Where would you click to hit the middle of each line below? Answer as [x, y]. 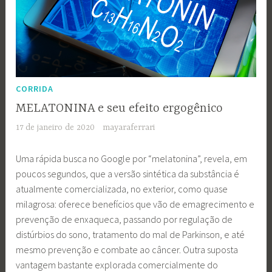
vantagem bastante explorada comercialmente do [117, 264]
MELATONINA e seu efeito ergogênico [120, 108]
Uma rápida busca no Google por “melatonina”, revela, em [132, 158]
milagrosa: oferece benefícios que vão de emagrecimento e [135, 204]
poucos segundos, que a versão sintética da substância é [128, 173]
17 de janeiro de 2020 [56, 128]
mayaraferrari [128, 128]
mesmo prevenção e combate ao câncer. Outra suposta [127, 249]
